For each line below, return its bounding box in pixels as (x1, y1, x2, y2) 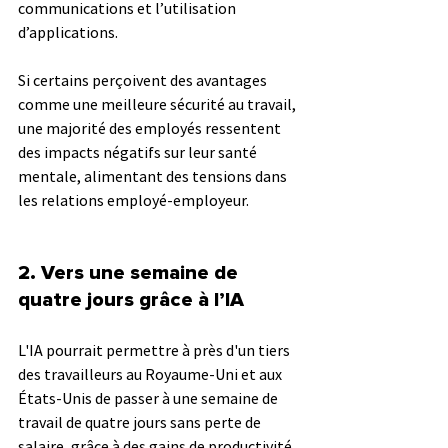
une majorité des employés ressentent (18, 117, 284, 138)
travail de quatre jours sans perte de (18, 411, 264, 432)
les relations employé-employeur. (18, 189, 249, 210)
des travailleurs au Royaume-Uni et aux (18, 363, 285, 384)
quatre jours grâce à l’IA (18, 289, 244, 310)
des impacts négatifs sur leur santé (18, 141, 260, 162)
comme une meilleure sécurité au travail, (18, 93, 299, 114)
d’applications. (18, 21, 121, 42)
